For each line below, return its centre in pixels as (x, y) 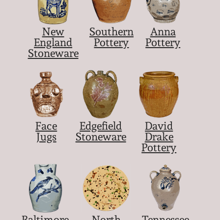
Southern (111, 32)
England (53, 42)
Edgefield (101, 125)
